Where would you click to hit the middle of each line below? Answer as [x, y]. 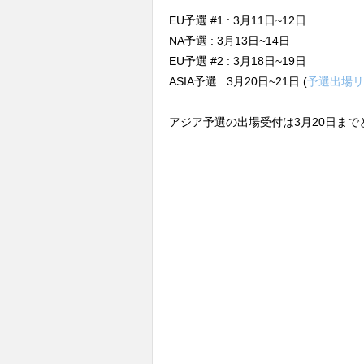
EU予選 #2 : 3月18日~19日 [238, 61]
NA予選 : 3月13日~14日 [230, 40]
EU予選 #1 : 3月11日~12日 [238, 20]
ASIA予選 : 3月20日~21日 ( [238, 81]
